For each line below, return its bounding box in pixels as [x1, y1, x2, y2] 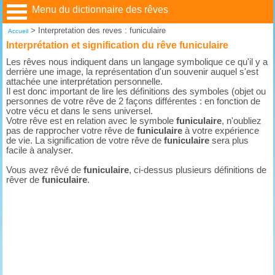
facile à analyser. [6, 145, 74, 155]
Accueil [7, 28, 28, 35]
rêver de [6, 174, 42, 185]
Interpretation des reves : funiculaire [37, 26, 166, 36]
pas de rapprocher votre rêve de [6, 125, 137, 136]
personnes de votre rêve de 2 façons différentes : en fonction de [6, 96, 261, 106]
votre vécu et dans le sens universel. [6, 106, 153, 116]
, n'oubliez [222, 115, 262, 126]
